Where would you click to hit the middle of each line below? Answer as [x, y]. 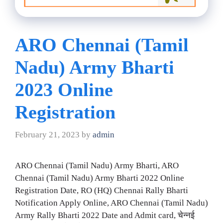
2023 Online [64, 89]
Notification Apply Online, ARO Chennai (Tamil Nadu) [111, 203]
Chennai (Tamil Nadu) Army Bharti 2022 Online [100, 178]
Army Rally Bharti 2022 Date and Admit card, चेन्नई [105, 216]
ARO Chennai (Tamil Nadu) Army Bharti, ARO [97, 166]
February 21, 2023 [47, 135]
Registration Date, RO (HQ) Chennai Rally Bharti [102, 191]
